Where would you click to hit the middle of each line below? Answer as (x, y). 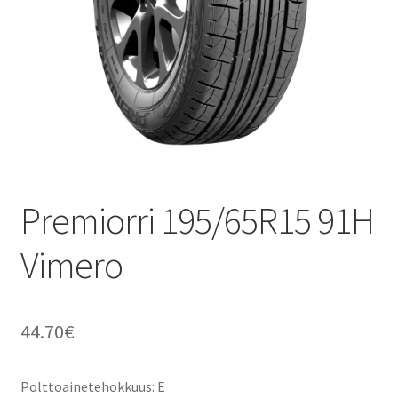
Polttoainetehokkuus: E (92, 386)
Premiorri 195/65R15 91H (197, 220)
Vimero (71, 264)
